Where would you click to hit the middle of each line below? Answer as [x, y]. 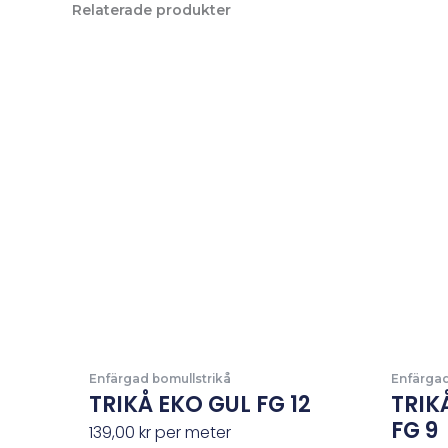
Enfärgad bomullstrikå [159, 378]
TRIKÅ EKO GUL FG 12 [199, 404]
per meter [190, 432]
